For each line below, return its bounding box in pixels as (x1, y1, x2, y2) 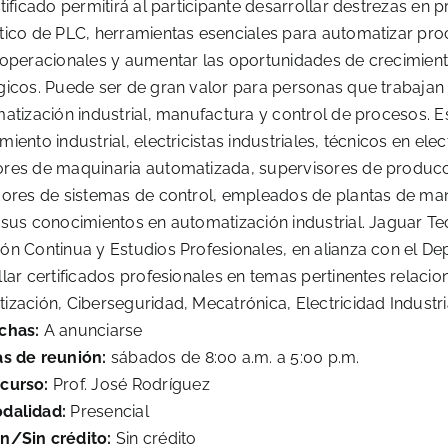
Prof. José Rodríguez (48, 375, 210, 395)
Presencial (66, 402, 149, 422)
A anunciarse (39, 321, 143, 341)
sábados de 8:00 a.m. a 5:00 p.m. (106, 348, 360, 368)
